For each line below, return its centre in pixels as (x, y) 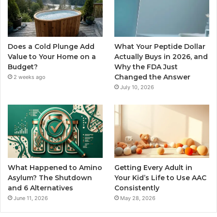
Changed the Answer (153, 77)
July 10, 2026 (137, 87)
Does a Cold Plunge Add (51, 46)
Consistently (137, 188)
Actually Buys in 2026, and (161, 56)
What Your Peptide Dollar (160, 46)
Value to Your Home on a (52, 56)
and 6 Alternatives (40, 188)
